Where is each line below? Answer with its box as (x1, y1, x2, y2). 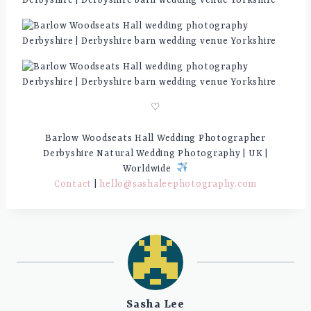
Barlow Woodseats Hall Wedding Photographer (45, 133, 266, 144)
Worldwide (122, 163, 177, 174)
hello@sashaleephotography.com (99, 178, 258, 190)
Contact (53, 178, 92, 190)
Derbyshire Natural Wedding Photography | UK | (43, 148, 268, 159)
